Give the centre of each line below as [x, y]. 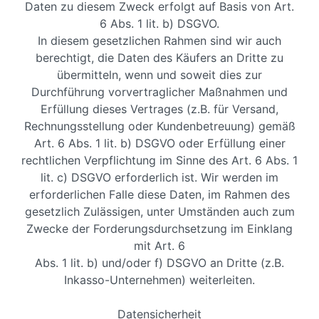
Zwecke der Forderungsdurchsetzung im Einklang [159, 229]
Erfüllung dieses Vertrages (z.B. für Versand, [159, 109]
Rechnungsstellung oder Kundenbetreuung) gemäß [159, 126]
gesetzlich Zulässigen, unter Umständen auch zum [159, 211]
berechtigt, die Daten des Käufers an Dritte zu [159, 58]
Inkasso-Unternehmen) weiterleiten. [159, 280]
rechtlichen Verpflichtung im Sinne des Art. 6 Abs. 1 [159, 160]
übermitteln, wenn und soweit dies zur [159, 75]
